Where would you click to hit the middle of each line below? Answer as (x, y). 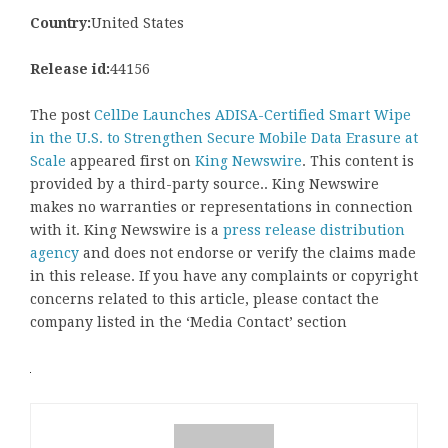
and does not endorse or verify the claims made (247, 252)
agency (54, 252)
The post (62, 114)
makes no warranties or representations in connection (221, 206)
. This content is (358, 160)
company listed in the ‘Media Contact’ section (188, 321)
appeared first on (130, 160)
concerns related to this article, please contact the (204, 298)
